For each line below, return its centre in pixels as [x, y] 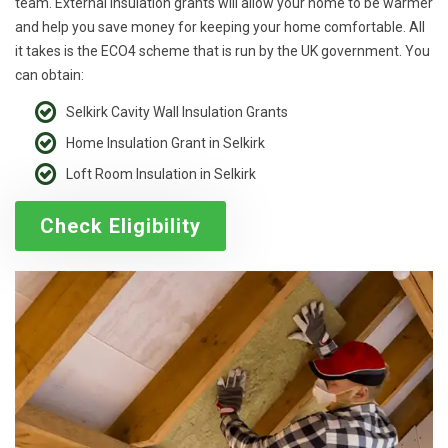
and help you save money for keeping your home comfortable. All [220, 27]
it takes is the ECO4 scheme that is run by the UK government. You [222, 51]
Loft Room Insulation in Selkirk [161, 174]
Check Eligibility [120, 226]
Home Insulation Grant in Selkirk [165, 143]
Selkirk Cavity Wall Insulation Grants [177, 112]
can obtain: [49, 75]
